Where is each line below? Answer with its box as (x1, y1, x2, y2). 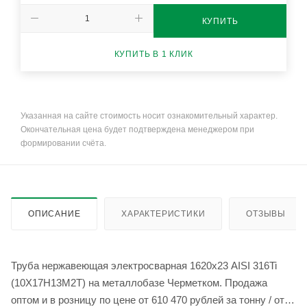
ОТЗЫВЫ (246, 209, 286, 219)
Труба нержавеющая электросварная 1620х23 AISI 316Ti (11, 260, 277, 272)
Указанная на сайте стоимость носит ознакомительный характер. (21, 111, 278, 121)
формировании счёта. (21, 138, 106, 149)
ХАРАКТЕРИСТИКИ (121, 209, 206, 219)
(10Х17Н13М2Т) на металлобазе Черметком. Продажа (11, 277, 267, 289)
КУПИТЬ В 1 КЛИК (114, 49, 193, 59)
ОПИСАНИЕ (28, 209, 81, 219)
